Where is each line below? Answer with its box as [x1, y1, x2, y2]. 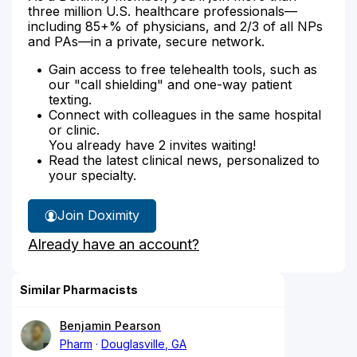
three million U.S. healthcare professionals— [28, 2, 297, 19]
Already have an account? [28, 235, 199, 253]
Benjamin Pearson [60, 318, 161, 332]
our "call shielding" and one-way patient [49, 76, 292, 92]
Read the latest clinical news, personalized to [49, 151, 320, 168]
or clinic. [49, 121, 100, 138]
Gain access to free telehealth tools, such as [49, 61, 317, 77]
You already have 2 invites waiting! [49, 136, 256, 153]
